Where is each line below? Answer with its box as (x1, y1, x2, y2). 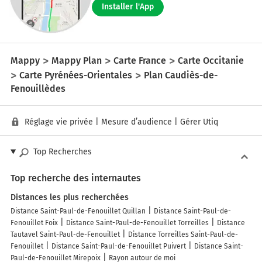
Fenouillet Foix (11, 219, 58, 227)
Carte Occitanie (178, 54, 244, 66)
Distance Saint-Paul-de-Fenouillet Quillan (11, 207, 146, 216)
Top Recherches (33, 147, 92, 157)
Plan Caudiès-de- (144, 69, 218, 81)
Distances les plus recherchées (11, 192, 129, 203)
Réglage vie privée (25, 117, 93, 127)
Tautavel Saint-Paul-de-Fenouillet (11, 230, 120, 239)
